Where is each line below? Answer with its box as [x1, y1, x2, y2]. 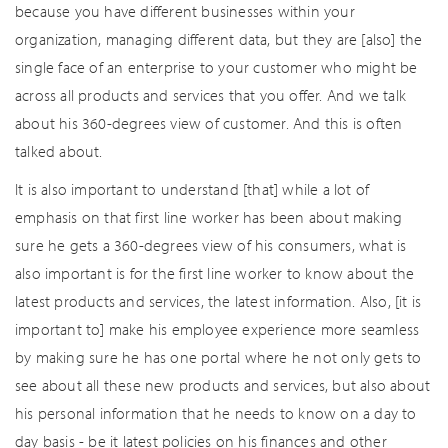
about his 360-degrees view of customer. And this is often [15, 113, 403, 133]
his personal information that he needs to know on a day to [15, 403, 417, 423]
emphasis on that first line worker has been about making [15, 207, 403, 227]
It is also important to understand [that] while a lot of [15, 179, 370, 199]
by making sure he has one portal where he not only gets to [15, 347, 422, 367]
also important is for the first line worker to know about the [15, 263, 415, 283]
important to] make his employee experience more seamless [15, 319, 420, 339]
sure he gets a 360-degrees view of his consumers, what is [15, 235, 407, 255]
